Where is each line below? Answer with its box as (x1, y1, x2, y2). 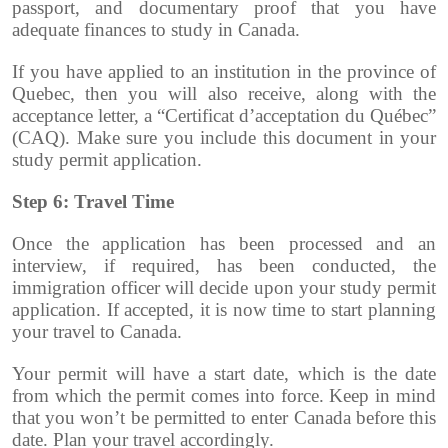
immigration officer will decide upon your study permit (12, 277, 436, 299)
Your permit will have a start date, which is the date (12, 363, 436, 385)
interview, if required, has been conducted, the (12, 255, 436, 277)
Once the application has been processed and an (12, 233, 436, 255)
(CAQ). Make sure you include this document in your (12, 127, 436, 149)
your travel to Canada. (12, 321, 182, 343)
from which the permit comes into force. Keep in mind (12, 385, 436, 407)
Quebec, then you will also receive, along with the (12, 83, 436, 105)
